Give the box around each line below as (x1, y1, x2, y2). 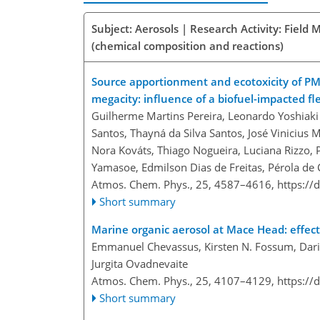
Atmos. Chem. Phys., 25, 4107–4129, (91, 273, 277, 288)
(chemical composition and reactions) (91, 38, 284, 53)
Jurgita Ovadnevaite (91, 256, 188, 271)
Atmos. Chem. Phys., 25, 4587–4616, (91, 176, 277, 191)
